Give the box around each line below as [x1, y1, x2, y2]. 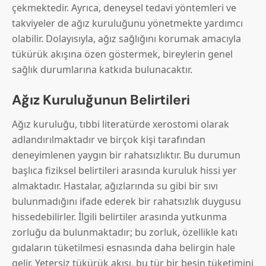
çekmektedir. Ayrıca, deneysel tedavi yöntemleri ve [12, 1, 236, 15]
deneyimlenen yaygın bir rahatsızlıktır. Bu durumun [12, 148, 240, 162]
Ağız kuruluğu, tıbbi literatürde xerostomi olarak [12, 118, 229, 131]
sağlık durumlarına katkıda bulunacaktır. [12, 63, 192, 77]
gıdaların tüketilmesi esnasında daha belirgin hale [12, 241, 235, 255]
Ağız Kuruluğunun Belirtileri [12, 91, 190, 109]
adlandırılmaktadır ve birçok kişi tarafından [12, 133, 205, 147]
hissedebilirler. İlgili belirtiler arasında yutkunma [12, 210, 227, 224]
